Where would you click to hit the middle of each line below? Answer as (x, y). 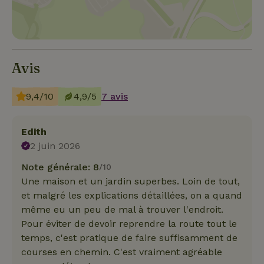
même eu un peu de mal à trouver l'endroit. (122, 209)
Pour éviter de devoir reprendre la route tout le (129, 223)
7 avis (115, 96)
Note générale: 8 (60, 167)
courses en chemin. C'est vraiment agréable (122, 252)
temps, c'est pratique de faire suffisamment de (129, 237)
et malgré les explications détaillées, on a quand (132, 195)
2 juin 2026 (55, 146)
